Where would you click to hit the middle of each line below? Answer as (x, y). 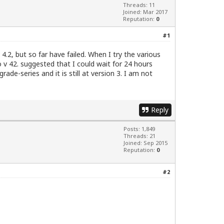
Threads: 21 (139, 136)
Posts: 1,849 (139, 129)
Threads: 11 (139, 5)
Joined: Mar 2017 (145, 12)
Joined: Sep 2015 (145, 143)
